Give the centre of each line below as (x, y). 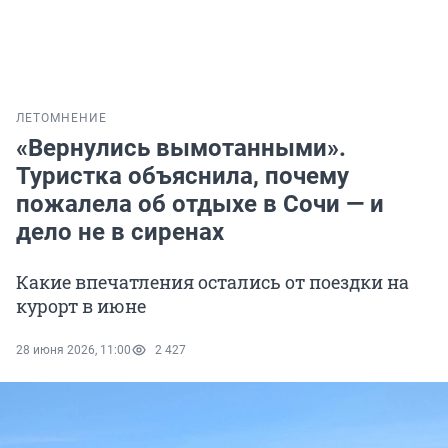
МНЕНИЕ (78, 118)
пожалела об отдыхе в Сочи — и (200, 204)
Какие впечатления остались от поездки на (212, 282)
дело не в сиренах (120, 232)
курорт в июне (81, 306)
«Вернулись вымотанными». (181, 148)
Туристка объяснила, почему (182, 176)
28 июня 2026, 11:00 (73, 350)
